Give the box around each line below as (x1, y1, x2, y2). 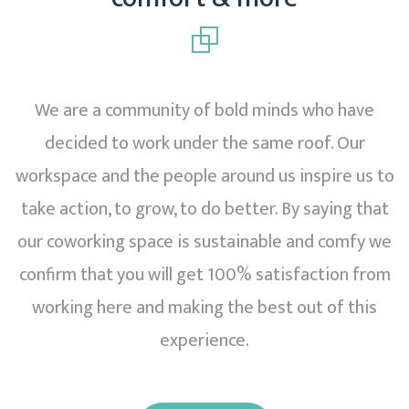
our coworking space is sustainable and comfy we (17, 226, 392, 258)
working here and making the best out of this (32, 292, 377, 324)
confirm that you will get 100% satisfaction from (18, 259, 391, 291)
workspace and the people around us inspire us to (15, 161, 394, 193)
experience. (160, 325, 249, 357)
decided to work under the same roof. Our (44, 128, 365, 160)
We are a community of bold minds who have (35, 95, 374, 127)
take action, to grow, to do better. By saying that (20, 194, 389, 225)
